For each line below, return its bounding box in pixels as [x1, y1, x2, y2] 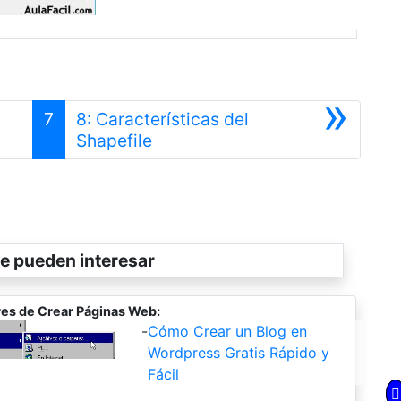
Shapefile [76, 129, 153, 151]
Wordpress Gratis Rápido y [147, 343, 329, 362]
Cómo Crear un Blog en [147, 321, 307, 340]
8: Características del [76, 107, 250, 130]
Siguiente [151, 128, 228, 150]
